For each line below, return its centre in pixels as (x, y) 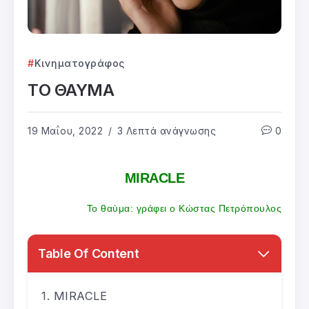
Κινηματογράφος (79, 63)
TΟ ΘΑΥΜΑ (71, 90)
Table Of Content (89, 254)
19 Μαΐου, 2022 (65, 131)
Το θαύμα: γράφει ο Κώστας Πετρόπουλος (184, 209)
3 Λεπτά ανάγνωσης (165, 131)
